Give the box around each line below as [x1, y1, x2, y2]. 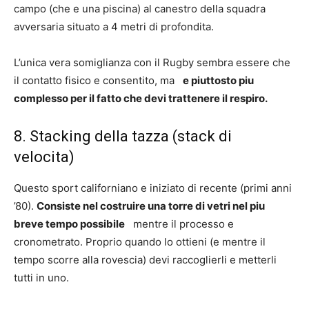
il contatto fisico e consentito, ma [14, 74, 183, 87]
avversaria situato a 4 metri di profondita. [14, 20, 214, 33]
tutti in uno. [14, 271, 69, 284]
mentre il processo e [125, 217, 234, 230]
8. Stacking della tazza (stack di [14, 128, 232, 145]
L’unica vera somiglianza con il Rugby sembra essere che [14, 56, 290, 69]
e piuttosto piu [183, 74, 254, 87]
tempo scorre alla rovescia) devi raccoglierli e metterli [14, 253, 277, 266]
